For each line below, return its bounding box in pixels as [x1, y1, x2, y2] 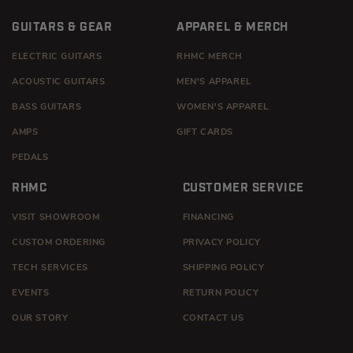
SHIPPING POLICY [182, 264, 265, 273]
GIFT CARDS [176, 128, 233, 138]
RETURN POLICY [182, 289, 259, 299]
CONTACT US [182, 314, 244, 324]
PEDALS [12, 154, 49, 163]
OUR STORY [12, 314, 69, 324]
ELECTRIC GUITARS [12, 53, 102, 62]
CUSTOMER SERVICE [182, 180, 304, 197]
